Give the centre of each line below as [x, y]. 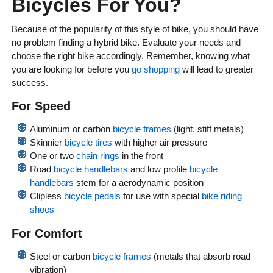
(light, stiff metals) [207, 129]
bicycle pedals [92, 196]
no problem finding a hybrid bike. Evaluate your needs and [126, 43]
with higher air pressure [159, 143]
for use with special [161, 196]
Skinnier [47, 143]
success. [30, 83]
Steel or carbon [61, 256]
